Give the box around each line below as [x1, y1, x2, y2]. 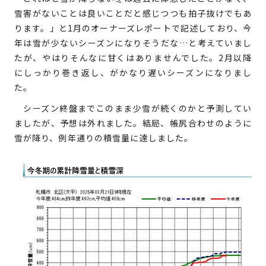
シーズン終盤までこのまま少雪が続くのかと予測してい [14, 102, 252, 115]
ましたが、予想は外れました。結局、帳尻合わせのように [14, 117, 252, 129]
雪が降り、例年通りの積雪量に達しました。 [14, 132, 194, 144]
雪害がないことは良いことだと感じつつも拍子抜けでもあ [14, 7, 252, 20]
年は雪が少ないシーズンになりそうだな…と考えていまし [14, 37, 252, 49]
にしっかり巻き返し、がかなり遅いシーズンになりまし [14, 66, 252, 79]
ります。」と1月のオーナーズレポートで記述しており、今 [14, 22, 252, 34]
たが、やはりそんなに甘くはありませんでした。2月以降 [14, 52, 252, 64]
